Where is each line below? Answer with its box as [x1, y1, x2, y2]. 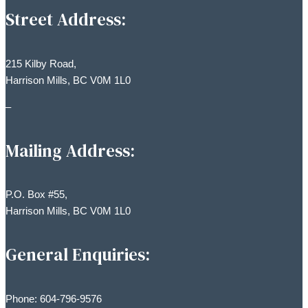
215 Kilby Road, [5, 57, 76, 69]
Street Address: [5, 8, 126, 32]
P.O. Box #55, [5, 188, 67, 201]
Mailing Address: [5, 138, 135, 162]
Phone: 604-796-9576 [5, 292, 102, 305]
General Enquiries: [5, 243, 150, 267]
